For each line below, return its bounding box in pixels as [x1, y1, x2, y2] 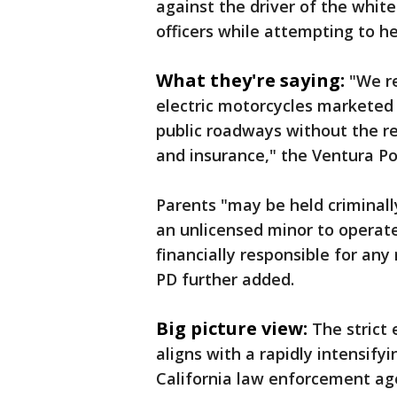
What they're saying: [156, 68, 345, 92]
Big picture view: [156, 316, 307, 340]
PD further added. [156, 269, 299, 290]
